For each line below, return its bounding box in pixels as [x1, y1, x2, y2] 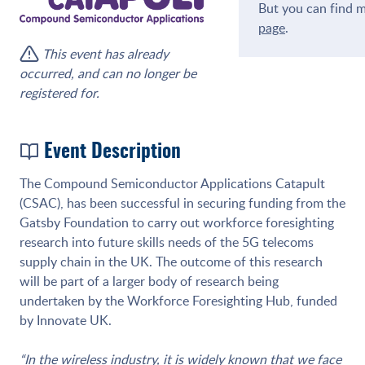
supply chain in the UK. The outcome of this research [20, 253, 323, 271]
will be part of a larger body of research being [20, 272, 279, 291]
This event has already [42, 45, 169, 64]
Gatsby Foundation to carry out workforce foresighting [20, 213, 334, 232]
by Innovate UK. [20, 311, 112, 330]
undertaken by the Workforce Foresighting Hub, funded [20, 292, 337, 310]
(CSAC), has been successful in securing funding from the [20, 194, 345, 213]
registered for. [20, 84, 99, 103]
